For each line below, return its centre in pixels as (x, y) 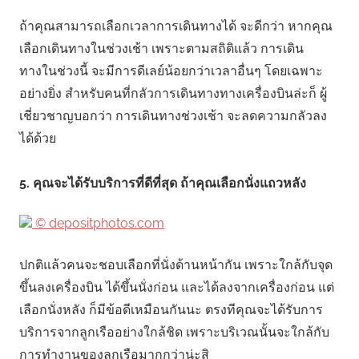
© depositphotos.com (100, 224)
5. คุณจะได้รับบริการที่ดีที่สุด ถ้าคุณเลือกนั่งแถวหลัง (163, 184)
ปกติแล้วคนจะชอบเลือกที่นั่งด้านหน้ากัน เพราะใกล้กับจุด (176, 265)
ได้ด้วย (38, 139)
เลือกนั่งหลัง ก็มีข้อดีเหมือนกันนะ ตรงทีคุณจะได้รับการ (171, 310)
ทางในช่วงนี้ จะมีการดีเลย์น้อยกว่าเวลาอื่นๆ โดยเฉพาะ (171, 71)
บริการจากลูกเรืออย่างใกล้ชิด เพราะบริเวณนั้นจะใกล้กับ (174, 333)
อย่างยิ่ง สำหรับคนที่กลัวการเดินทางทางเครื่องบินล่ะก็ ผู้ (173, 94)
